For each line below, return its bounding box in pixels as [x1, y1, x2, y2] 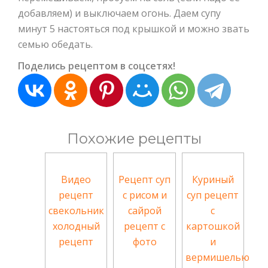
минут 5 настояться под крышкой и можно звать [18, 22, 249, 36]
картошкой [185, 220, 240, 233]
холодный [52, 220, 100, 233]
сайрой [127, 204, 162, 218]
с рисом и [122, 188, 167, 202]
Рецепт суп [118, 173, 171, 187]
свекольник [48, 204, 104, 218]
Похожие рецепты [66, 130, 202, 148]
